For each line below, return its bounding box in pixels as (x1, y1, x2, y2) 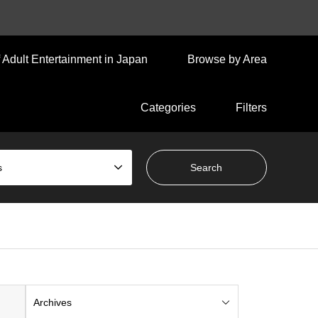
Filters (236, 102, 267, 114)
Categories (141, 102, 196, 114)
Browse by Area (187, 53, 267, 65)
